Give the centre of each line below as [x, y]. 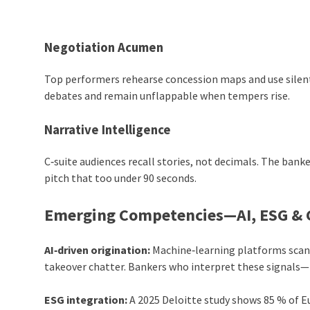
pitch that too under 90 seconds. [121, 177]
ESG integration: [86, 299]
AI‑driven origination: [98, 249]
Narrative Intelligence [108, 129]
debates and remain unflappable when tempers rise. [167, 95]
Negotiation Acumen [104, 48]
